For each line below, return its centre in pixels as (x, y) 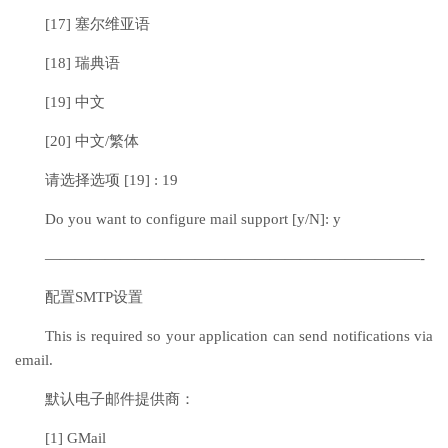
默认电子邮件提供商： (120, 399)
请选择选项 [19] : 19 (111, 180)
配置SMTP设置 (94, 297)
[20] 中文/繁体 (92, 141)
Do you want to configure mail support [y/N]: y (193, 219)
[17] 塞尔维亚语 (97, 24)
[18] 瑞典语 (82, 63)
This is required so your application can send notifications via (239, 336)
